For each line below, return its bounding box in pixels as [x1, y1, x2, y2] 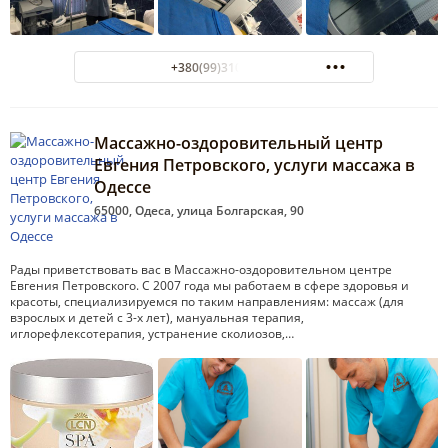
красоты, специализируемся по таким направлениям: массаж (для [10, 293, 404, 311]
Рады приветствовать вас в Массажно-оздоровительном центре [10, 261, 392, 279]
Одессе [94, 176, 151, 199]
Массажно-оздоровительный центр [94, 132, 383, 155]
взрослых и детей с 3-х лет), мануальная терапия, [10, 309, 304, 327]
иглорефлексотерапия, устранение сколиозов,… [10, 325, 294, 343]
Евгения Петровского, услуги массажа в [94, 154, 415, 177]
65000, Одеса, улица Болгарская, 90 [94, 202, 304, 220]
